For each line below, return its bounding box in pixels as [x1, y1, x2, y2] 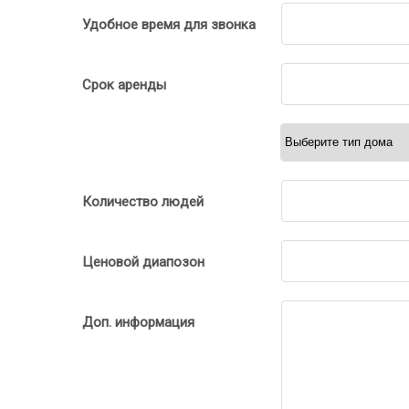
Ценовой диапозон [82, 253, 204, 270]
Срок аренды [82, 76, 166, 93]
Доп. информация [82, 313, 194, 330]
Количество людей [82, 193, 204, 210]
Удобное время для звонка [82, 16, 256, 33]
